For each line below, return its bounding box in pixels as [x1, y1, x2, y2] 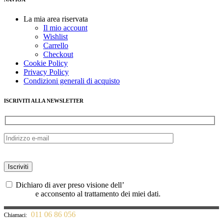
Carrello [43, 41, 68, 50]
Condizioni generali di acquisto [24, 76, 120, 85]
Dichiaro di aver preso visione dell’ [14, 181, 124, 190]
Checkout [43, 50, 73, 58]
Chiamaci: [4, 212, 27, 219]
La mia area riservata [24, 14, 88, 23]
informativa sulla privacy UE [124, 181, 214, 190]
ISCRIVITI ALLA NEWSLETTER [4, 97, 83, 104]
